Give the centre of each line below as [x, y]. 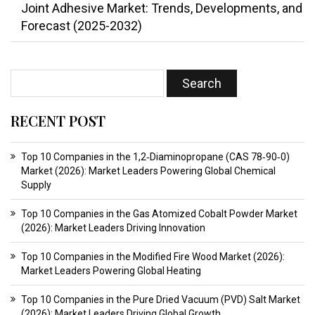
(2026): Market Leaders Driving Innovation [113, 228]
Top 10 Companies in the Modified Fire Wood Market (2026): [153, 257]
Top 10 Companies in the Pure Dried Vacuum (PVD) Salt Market [161, 300]
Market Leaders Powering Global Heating [111, 271]
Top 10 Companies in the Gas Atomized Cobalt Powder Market [159, 214]
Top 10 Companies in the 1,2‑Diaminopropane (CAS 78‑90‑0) [155, 157]
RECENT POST [58, 121]
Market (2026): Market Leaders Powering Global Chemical [148, 171]
